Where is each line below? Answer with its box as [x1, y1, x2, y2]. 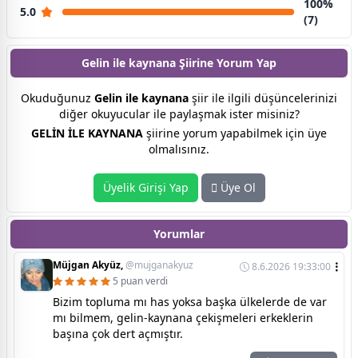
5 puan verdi [113, 274, 168, 288]
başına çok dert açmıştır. [53, 326, 183, 342]
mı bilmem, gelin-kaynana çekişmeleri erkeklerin [53, 310, 313, 326]
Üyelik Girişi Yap [102, 180, 189, 196]
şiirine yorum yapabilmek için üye [143, 125, 327, 141]
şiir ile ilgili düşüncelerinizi [189, 90, 337, 106]
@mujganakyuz [125, 258, 193, 272]
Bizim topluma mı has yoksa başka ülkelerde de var [53, 294, 327, 310]
